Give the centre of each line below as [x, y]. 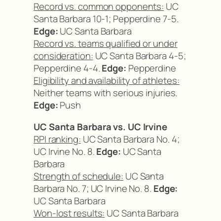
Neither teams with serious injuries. [106, 93]
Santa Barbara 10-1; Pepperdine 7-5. [106, 19]
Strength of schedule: [78, 176]
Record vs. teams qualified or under [106, 43]
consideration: [63, 56]
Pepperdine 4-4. [68, 68]
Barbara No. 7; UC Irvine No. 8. [93, 188]
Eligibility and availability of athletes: [107, 80]
